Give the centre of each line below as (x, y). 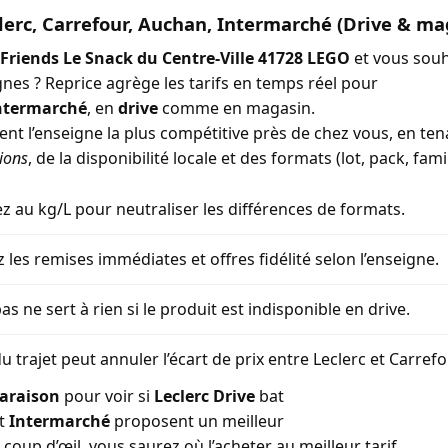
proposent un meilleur (197, 421)
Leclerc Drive (204, 396)
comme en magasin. (236, 107)
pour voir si (107, 396)
